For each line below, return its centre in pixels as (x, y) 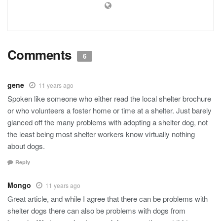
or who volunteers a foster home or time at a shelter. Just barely (110, 110)
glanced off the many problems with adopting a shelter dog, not (108, 122)
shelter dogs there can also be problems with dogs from (96, 211)
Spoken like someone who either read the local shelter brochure (109, 98)
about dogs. (26, 146)
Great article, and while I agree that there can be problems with (108, 199)
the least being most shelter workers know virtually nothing (101, 134)
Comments (41, 54)
